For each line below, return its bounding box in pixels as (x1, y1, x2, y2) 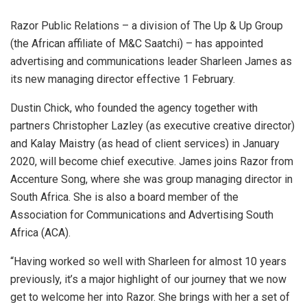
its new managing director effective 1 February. (10, 73, 235, 86)
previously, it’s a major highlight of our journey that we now (10, 273, 286, 286)
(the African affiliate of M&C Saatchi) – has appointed (10, 37, 263, 51)
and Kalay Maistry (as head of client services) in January (10, 137, 280, 151)
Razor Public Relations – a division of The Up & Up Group (10, 19, 283, 33)
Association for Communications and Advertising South (10, 208, 273, 222)
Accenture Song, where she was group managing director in (10, 173, 293, 186)
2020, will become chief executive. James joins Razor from (10, 155, 293, 169)
